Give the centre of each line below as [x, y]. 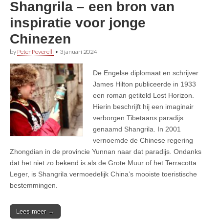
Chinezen [40, 39]
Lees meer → [35, 211]
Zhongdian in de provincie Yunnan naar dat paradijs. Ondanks [106, 151]
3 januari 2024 [78, 51]
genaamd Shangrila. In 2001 [137, 129]
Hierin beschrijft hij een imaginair [143, 106]
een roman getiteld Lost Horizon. [143, 95]
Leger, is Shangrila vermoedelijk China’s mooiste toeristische [103, 174]
